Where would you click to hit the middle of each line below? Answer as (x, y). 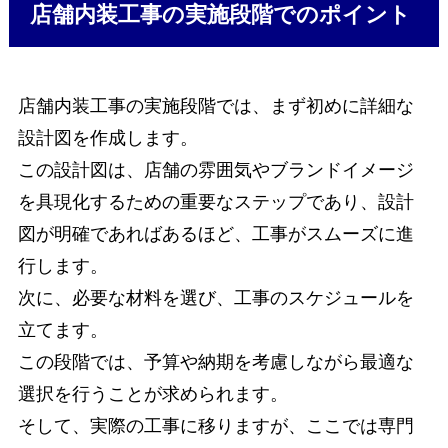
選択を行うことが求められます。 (152, 393)
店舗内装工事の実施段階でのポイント (221, 15)
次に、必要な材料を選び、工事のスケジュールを (215, 297)
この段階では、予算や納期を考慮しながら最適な (215, 361)
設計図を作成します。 (107, 137)
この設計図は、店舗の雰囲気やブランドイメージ (215, 169)
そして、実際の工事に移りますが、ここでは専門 (215, 425)
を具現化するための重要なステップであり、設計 (215, 201)
